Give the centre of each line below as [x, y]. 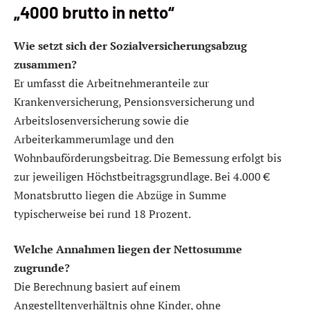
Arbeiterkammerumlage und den [94, 139]
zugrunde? [42, 268]
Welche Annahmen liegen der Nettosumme [128, 249]
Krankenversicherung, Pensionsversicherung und [134, 101]
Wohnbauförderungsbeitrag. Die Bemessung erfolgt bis [148, 157]
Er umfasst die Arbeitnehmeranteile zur [111, 83]
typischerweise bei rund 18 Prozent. [102, 213]
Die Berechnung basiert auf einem [97, 287]
